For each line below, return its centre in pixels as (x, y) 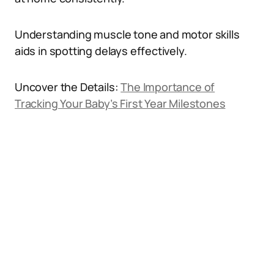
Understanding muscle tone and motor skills (127, 34)
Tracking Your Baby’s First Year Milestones (120, 103)
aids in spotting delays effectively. (101, 51)
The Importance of (168, 87)
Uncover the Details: (68, 87)
